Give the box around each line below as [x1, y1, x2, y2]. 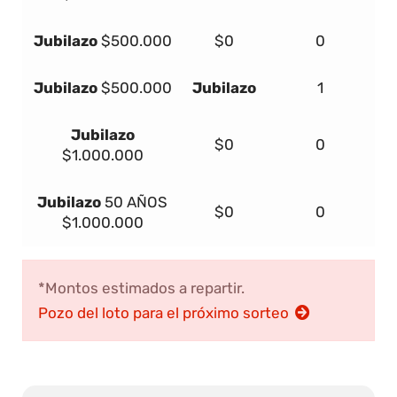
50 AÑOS [101, 193, 167, 212]
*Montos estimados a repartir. [38, 279, 245, 298]
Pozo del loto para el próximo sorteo [38, 304, 292, 323]
